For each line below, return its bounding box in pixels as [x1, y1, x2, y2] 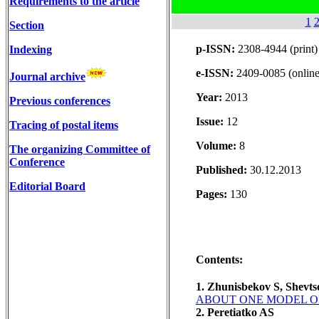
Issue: [196, 115, 226, 127]
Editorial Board [9, 179, 85, 192]
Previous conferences [9, 94, 110, 107]
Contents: [196, 253, 243, 266]
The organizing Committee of [9, 142, 150, 155]
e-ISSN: [196, 66, 236, 79]
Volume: [196, 139, 236, 152]
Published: [196, 163, 250, 176]
